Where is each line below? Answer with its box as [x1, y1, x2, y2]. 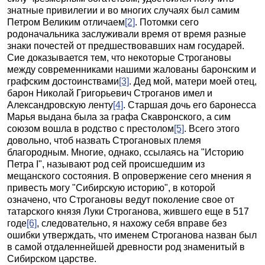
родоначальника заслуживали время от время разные [7, 29, 246, 39]
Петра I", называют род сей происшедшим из [7, 159, 205, 169]
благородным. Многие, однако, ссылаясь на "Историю [7, 147, 244, 157]
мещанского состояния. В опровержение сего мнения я [7, 171, 251, 181]
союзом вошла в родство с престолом [7, 124, 174, 134]
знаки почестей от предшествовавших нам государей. [7, 41, 244, 51]
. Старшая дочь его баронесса [123, 100, 256, 110]
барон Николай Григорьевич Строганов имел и [7, 88, 212, 98]
